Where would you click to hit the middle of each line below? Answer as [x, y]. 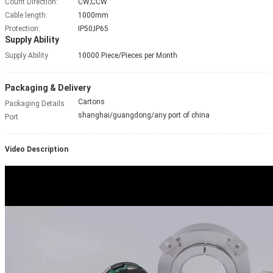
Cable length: [26, 15]
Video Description [37, 149]
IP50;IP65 [93, 28]
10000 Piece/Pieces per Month [128, 55]
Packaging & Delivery [48, 87]
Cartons [91, 101]
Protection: [23, 28]
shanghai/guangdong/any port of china [144, 115]
